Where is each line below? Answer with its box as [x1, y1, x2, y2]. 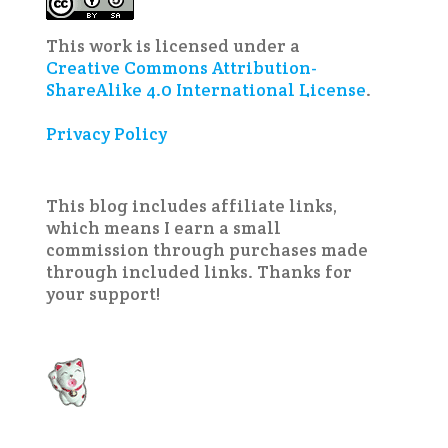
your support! [46, 283, 160, 305]
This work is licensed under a [46, 35, 300, 57]
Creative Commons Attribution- [46, 57, 317, 79]
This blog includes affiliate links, [46, 195, 337, 217]
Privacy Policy [46, 123, 167, 145]
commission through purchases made [46, 239, 368, 261]
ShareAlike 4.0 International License [46, 79, 366, 101]
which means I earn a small [46, 217, 281, 239]
